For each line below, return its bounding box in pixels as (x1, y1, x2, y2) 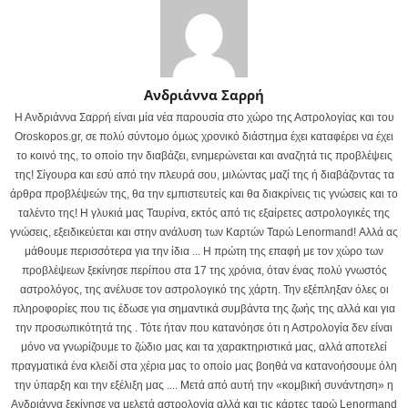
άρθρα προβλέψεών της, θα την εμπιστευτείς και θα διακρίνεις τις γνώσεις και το (10, 188, 398, 201)
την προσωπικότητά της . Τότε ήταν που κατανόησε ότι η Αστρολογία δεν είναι (15, 321, 393, 335)
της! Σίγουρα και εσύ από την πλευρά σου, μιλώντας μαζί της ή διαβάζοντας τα (14, 168, 394, 182)
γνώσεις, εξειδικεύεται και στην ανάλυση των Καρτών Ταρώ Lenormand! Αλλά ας (10, 226, 398, 240)
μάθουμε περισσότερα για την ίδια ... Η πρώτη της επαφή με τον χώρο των (25, 245, 383, 259)
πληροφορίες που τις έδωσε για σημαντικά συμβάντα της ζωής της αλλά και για (13, 302, 395, 316)
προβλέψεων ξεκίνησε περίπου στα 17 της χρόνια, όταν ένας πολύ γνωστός (21, 264, 387, 278)
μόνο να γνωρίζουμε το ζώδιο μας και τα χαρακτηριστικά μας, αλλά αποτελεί (21, 341, 387, 354)
